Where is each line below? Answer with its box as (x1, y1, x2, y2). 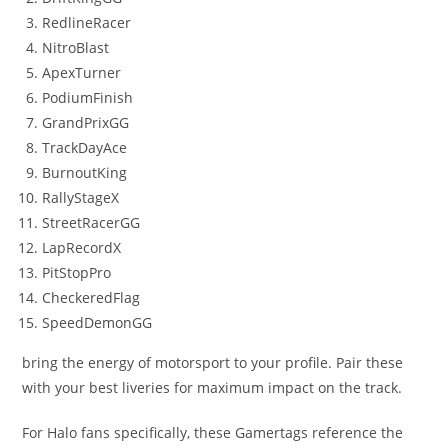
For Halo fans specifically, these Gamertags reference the (22, 422, 404, 442)
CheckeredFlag (42, 287, 141, 307)
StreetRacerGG (42, 212, 141, 232)
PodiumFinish (42, 87, 134, 107)
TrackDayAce (42, 137, 128, 157)
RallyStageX (42, 187, 120, 207)
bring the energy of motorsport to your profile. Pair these (22, 352, 404, 372)
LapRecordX (42, 237, 122, 257)
